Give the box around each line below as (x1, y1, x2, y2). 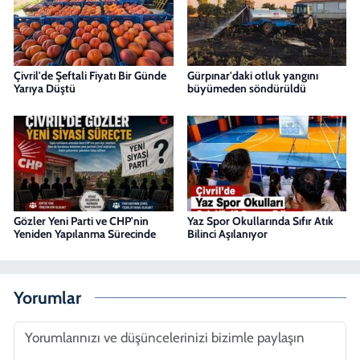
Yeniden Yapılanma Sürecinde (14, 226, 156, 241)
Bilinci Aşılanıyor (186, 226, 268, 241)
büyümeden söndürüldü (186, 81, 306, 96)
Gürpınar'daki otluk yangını (186, 68, 318, 84)
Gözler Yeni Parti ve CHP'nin (14, 213, 149, 228)
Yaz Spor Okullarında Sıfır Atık (186, 213, 333, 228)
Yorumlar (14, 287, 81, 309)
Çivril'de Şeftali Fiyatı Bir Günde (14, 68, 166, 84)
